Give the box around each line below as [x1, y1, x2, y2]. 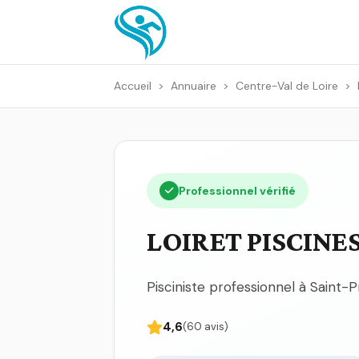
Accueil [114, 79, 151, 93]
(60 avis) [183, 320, 228, 333]
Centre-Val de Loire [236, 79, 338, 93]
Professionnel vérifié [179, 184, 296, 198]
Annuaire [171, 79, 216, 93]
